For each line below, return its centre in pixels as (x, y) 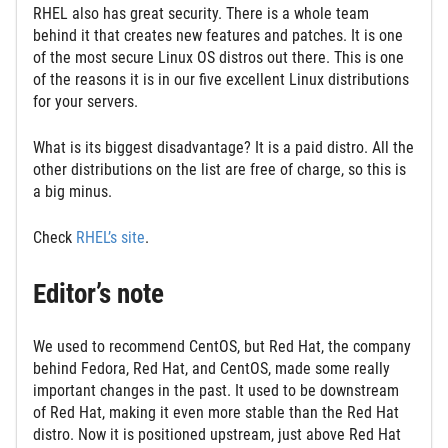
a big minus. (72, 191)
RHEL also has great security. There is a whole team (201, 13)
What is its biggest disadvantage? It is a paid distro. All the (223, 147)
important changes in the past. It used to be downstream (216, 391)
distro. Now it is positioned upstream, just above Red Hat (217, 435)
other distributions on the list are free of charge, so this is (219, 169)
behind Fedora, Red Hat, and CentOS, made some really (211, 369)
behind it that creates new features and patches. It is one (218, 35)
